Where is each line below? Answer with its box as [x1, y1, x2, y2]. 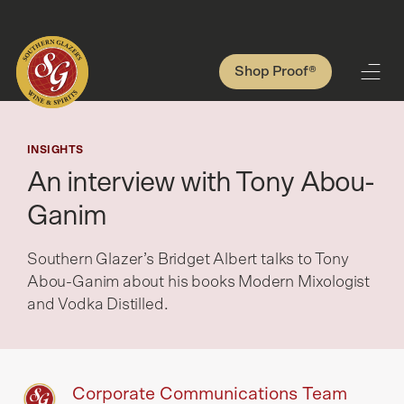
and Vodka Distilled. [27, 297, 169, 313]
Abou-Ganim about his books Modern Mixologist [27, 274, 371, 290]
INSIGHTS [27, 144, 84, 155]
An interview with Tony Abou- [27, 169, 374, 197]
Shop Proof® [234, 64, 317, 78]
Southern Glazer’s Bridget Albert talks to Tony [27, 252, 349, 268]
